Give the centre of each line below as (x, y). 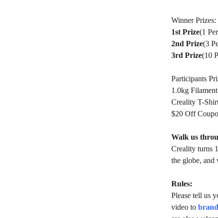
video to (185, 207)
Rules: (182, 184)
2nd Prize (187, 44)
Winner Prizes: (194, 20)
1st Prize (185, 32)
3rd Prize (187, 55)
